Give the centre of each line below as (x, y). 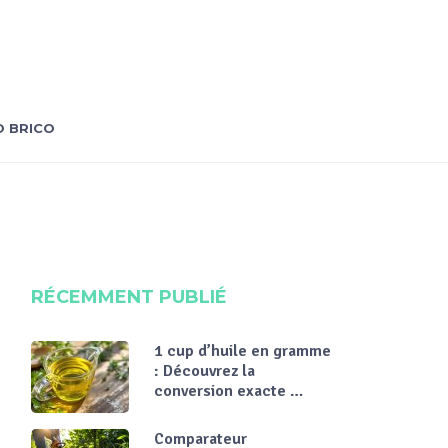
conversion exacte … (228, 391)
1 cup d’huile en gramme (242, 351)
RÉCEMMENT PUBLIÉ (129, 297)
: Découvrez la (204, 371)
